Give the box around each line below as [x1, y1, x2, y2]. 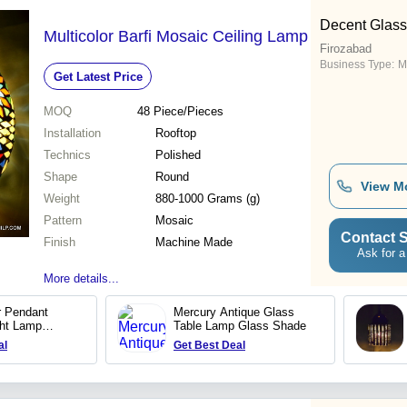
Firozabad [320, 42, 372, 56]
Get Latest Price [53, 69, 143, 84]
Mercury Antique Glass [174, 305, 294, 320]
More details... [44, 272, 119, 286]
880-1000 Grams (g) [155, 192, 260, 206]
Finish [44, 235, 75, 250]
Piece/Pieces [153, 104, 223, 119]
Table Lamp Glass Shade [174, 319, 306, 333]
